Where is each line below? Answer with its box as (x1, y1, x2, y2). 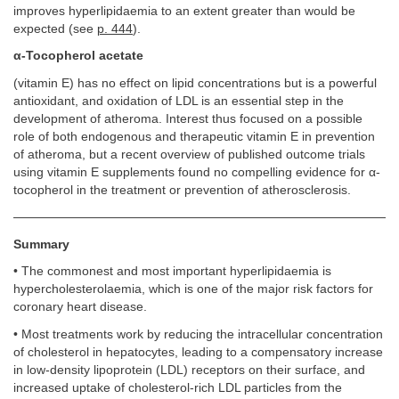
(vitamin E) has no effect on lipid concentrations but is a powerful (13, 76, 377, 90)
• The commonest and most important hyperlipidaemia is (13, 265, 331, 279)
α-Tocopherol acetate (13, 49, 143, 63)
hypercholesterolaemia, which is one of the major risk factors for (13, 282, 373, 297)
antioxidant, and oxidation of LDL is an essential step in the (13, 94, 344, 108)
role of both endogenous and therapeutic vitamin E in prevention (13, 129, 375, 143)
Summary (13, 237, 69, 251)
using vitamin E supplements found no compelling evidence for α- (13, 165, 380, 179)
